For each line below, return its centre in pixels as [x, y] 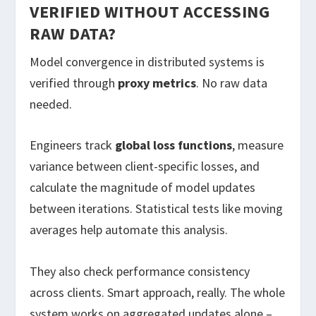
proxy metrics [157, 83]
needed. [51, 104]
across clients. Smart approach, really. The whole [158, 293]
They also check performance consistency [140, 272]
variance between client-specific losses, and [145, 166]
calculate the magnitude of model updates [143, 188]
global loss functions [174, 145]
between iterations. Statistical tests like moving [157, 209]
